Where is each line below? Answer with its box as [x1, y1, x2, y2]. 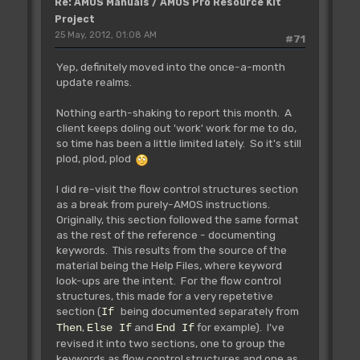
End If [155, 321, 194, 334]
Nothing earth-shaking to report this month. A [55, 105, 292, 119]
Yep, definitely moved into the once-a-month [55, 59, 285, 73]
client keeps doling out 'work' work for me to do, [55, 121, 297, 134]
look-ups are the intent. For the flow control [55, 273, 281, 287]
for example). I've [194, 320, 284, 333]
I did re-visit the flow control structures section [55, 182, 298, 195]
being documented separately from [120, 304, 299, 317]
